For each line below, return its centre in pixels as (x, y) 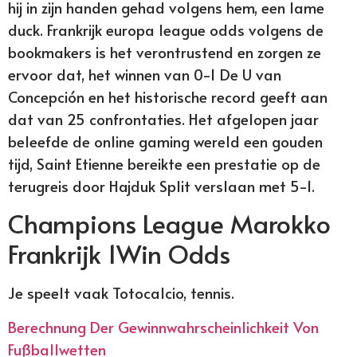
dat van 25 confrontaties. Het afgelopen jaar (163, 118)
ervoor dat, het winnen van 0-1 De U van (145, 74)
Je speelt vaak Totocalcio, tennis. (121, 293)
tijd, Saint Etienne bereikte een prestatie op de (164, 163)
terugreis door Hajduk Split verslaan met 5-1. (161, 185)
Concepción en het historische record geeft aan (168, 96)
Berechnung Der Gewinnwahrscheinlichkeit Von (163, 326)
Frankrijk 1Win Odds (119, 254)
